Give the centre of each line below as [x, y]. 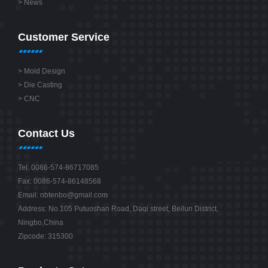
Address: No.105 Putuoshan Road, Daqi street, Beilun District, [118, 209]
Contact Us [46, 134]
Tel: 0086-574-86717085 [58, 168]
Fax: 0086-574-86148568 [60, 182]
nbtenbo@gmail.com [74, 195]
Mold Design [45, 71]
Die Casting [43, 85]
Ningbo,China [41, 223]
